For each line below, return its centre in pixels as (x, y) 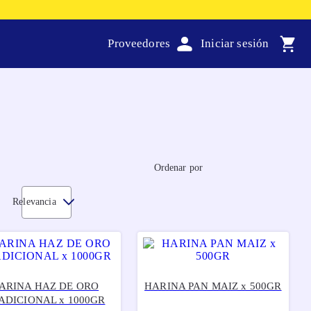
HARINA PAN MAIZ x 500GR (213, 286)
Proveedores (139, 43)
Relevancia (34, 202)
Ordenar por (178, 167)
